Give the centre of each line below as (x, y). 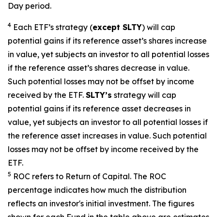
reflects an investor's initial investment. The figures (101, 203)
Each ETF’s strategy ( (53, 27)
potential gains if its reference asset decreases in (99, 108)
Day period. (30, 6)
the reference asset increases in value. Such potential (107, 136)
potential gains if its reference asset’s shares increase (107, 41)
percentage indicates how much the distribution (97, 190)
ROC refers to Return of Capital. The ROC (90, 176)
